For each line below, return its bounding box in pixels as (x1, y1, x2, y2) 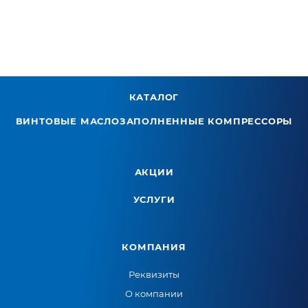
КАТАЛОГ (129, 91, 179, 102)
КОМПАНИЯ (122, 241, 186, 252)
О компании (125, 288, 183, 299)
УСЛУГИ (133, 194, 175, 205)
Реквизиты (129, 269, 179, 280)
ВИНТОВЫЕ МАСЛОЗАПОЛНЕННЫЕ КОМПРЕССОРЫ (15, 115, 293, 126)
